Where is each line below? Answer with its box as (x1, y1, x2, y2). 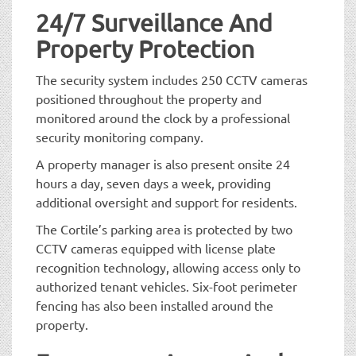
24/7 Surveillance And (36, 8, 273, 37)
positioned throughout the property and (36, 90, 261, 106)
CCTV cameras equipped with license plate (36, 239, 276, 256)
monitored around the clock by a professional (36, 109, 290, 126)
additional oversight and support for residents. (36, 193, 297, 210)
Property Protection (36, 34, 254, 63)
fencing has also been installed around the (36, 296, 273, 313)
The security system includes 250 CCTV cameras (36, 71, 308, 87)
